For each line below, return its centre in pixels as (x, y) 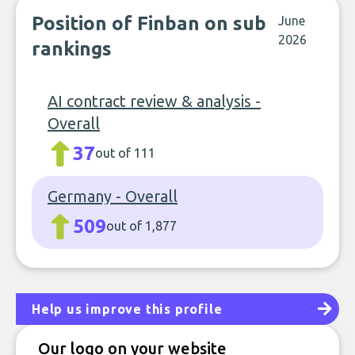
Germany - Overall (113, 196)
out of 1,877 (141, 226)
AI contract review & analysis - (154, 101)
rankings (72, 49)
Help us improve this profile (127, 309)
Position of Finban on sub (149, 23)
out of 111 (125, 153)
